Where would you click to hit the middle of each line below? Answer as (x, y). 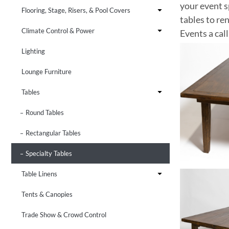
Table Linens (39, 174)
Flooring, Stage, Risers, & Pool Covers (76, 10)
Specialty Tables (49, 153)
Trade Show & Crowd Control (64, 214)
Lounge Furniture (47, 71)
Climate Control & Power (58, 30)
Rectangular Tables (53, 133)
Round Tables (45, 112)
